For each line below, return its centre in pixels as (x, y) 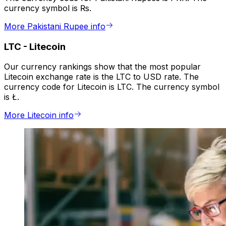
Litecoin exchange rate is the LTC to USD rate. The (101, 77)
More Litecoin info (39, 115)
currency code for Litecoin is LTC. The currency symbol (112, 87)
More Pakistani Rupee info (55, 26)
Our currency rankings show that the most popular (102, 67)
